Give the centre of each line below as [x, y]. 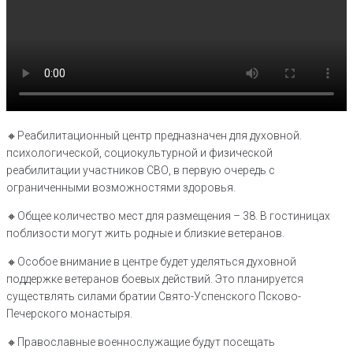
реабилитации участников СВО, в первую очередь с [141, 171]
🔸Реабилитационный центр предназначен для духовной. [154, 136]
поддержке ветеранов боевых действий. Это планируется [155, 279]
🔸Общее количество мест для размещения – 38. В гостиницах [168, 216]
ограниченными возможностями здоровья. [121, 188]
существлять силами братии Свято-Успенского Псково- [154, 297]
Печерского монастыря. [69, 314]
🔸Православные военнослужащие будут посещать [141, 342]
